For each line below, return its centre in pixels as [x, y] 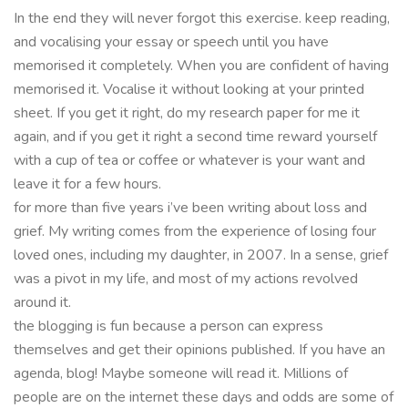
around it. [42, 302]
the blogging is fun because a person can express [168, 326]
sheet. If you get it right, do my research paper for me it [187, 112]
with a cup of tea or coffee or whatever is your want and [189, 160]
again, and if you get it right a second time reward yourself [195, 136]
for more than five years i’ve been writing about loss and [190, 207]
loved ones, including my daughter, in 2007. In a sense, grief [201, 255]
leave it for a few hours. [87, 184]
